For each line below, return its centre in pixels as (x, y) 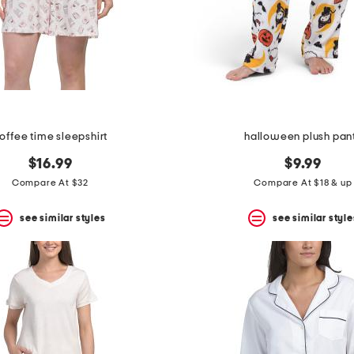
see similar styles (63, 218)
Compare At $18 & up (303, 183)
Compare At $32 (50, 183)
